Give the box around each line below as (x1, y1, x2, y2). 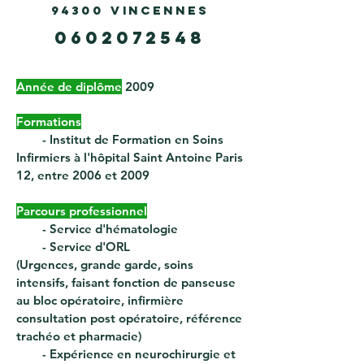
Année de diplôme (16, 79, 122, 94)
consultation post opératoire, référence (16, 310, 242, 326)
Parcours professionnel (16, 203, 147, 219)
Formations (16, 114, 81, 129)
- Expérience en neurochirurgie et (16, 346, 236, 362)
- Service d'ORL (16, 239, 130, 254)
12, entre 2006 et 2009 (16, 167, 149, 183)
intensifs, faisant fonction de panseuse (16, 275, 236, 290)
